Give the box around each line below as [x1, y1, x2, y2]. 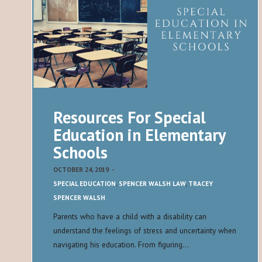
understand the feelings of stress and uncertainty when [53, 225, 236, 236]
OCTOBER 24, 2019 [53, 166, 109, 174]
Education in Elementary [53, 124, 225, 146]
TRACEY [188, 180, 213, 188]
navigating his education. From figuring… [53, 239, 189, 250]
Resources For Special [53, 106, 206, 129]
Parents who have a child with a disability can [53, 211, 206, 222]
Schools [53, 142, 108, 164]
